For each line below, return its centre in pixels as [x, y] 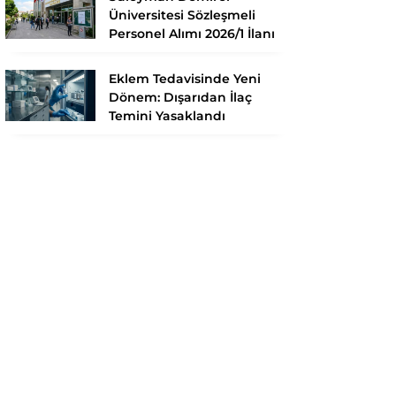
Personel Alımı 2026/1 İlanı [192, 34]
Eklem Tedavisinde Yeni [185, 79]
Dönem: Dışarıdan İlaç [180, 98]
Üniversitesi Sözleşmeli [182, 15]
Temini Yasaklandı [167, 116]
